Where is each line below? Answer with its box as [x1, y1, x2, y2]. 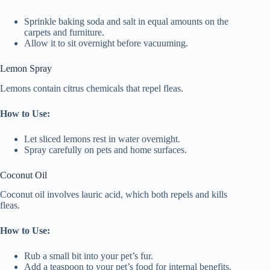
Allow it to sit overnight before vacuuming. [24, 37, 188, 48]
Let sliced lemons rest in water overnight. [24, 133, 180, 144]
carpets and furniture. [24, 27, 104, 37]
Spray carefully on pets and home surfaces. [24, 144, 187, 155]
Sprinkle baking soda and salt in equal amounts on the [24, 16, 228, 27]
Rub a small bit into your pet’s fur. [24, 251, 153, 262]
